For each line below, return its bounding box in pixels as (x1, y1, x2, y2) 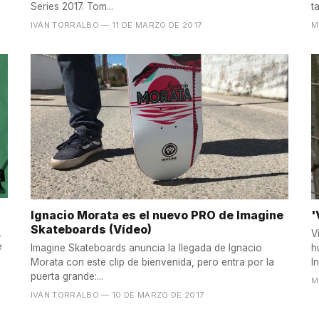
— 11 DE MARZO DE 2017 (101, 19, 202, 30)
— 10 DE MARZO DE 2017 (101, 289, 204, 300)
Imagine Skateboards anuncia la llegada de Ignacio (30, 241, 262, 253)
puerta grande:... (30, 270, 103, 282)
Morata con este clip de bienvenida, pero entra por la (30, 256, 274, 268)
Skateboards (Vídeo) (30, 221, 152, 236)
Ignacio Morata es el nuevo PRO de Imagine (30, 207, 283, 222)
